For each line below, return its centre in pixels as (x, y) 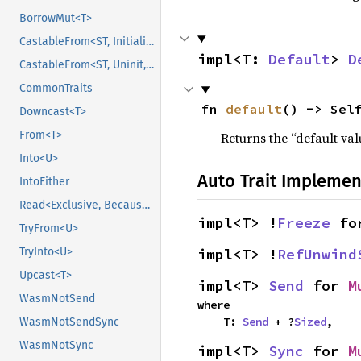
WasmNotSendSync (69, 322)
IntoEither (44, 182)
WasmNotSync (56, 346)
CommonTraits (56, 89)
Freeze (304, 223)
